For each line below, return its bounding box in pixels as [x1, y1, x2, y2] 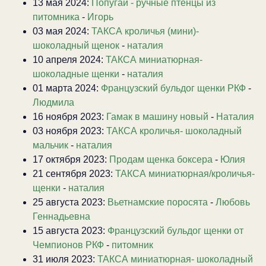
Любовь [216, 197, 250, 207]
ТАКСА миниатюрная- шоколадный [97, 254, 253, 264]
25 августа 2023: [33, 197, 107, 207]
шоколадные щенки [33, 68, 119, 79]
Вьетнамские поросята [107, 197, 208, 207]
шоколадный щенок [33, 40, 119, 50]
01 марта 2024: [33, 83, 101, 93]
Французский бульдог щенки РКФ [101, 83, 246, 93]
